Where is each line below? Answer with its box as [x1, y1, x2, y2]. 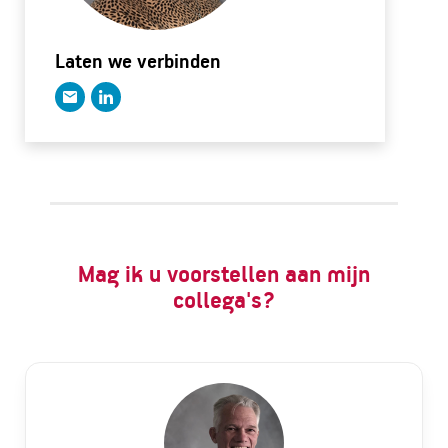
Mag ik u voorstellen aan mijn [78, 258, 370, 288]
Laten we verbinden [55, 48, 221, 73]
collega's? [173, 284, 275, 314]
